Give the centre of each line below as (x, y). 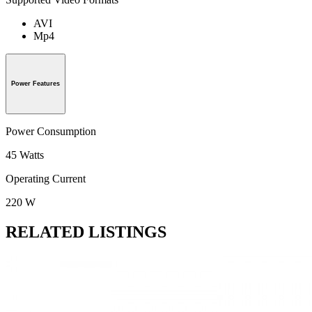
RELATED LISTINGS (86, 232)
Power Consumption (51, 132)
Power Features (36, 84)
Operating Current (46, 179)
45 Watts (25, 155)
